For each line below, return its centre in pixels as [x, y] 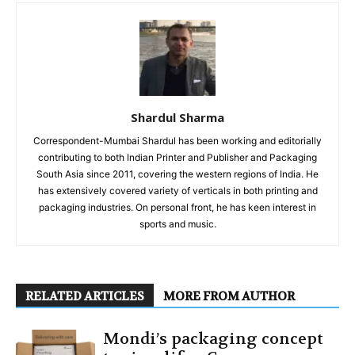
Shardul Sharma [177, 117]
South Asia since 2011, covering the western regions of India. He [177, 174]
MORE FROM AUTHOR [229, 296]
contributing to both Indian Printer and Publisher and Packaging [177, 157]
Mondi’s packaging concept [213, 339]
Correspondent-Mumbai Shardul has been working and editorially [177, 141]
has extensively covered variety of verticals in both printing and [177, 191]
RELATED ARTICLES [85, 296]
